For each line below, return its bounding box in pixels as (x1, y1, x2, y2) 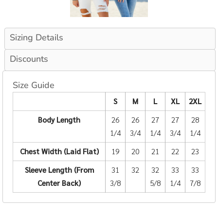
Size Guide (13, 79, 54, 91)
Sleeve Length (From (24, 165, 94, 175)
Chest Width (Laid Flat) (19, 146, 99, 157)
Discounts (10, 53, 48, 65)
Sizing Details (10, 32, 63, 44)
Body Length (38, 115, 80, 125)
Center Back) (37, 178, 81, 188)
